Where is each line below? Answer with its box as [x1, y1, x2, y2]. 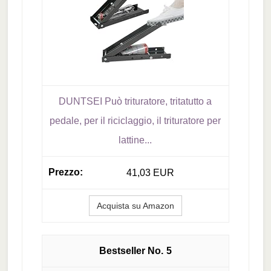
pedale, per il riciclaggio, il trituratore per [50, 116, 221, 126]
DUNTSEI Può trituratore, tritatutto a [59, 96, 212, 107]
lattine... [119, 135, 152, 146]
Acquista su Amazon [96, 201, 174, 211]
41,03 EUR [126, 168, 174, 178]
